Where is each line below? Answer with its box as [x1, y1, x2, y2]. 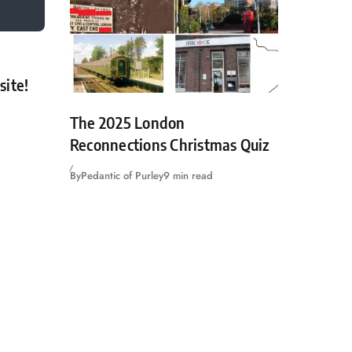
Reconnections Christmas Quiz [70, 134, 270, 154]
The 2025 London [70, 112, 185, 132]
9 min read [163, 167, 213, 183]
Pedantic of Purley [81, 167, 163, 183]
